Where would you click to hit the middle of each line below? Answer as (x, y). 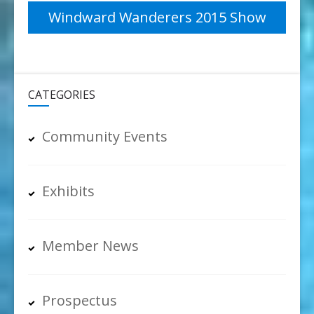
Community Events (105, 136)
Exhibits (68, 191)
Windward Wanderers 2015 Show (157, 17)
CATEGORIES (62, 94)
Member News (90, 245)
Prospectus (80, 300)
